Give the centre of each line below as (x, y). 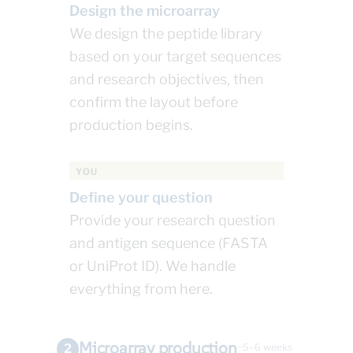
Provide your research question (173, 221)
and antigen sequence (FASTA (169, 243)
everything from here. (141, 289)
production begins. (131, 125)
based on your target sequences (175, 57)
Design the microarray (145, 11)
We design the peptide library (166, 34)
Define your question (141, 198)
